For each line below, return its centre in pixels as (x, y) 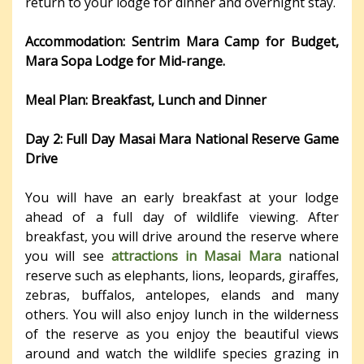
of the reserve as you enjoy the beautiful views (182, 334)
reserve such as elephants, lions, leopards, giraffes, (182, 275)
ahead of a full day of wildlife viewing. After (182, 217)
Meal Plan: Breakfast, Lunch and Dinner (146, 100)
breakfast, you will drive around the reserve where (182, 236)
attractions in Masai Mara (196, 256)
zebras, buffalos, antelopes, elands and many (182, 295)
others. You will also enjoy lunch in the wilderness (182, 314)
